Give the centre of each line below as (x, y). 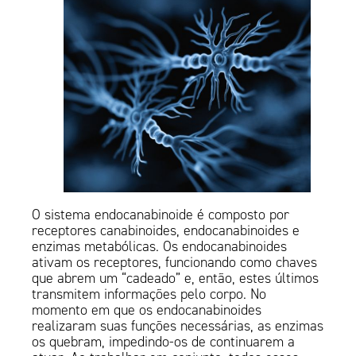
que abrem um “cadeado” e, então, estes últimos (176, 279)
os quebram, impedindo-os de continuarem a (164, 342)
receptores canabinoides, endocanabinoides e (166, 231)
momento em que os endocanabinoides (147, 310)
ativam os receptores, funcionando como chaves (175, 263)
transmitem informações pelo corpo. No (149, 294)
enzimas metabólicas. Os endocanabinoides (160, 247)
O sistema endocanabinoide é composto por (161, 215)
